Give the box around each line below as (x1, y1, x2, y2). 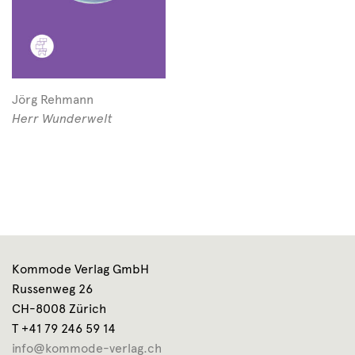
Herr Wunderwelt (12, 110, 113, 126)
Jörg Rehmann (12, 91, 94, 107)
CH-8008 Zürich (12, 300, 106, 316)
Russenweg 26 (12, 281, 93, 296)
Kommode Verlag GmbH (12, 261, 149, 277)
